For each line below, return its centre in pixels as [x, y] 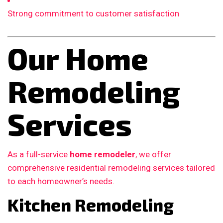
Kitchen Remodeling [91, 205]
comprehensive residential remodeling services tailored [111, 167]
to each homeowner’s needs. [61, 181]
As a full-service [39, 154]
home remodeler [103, 154]
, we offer [153, 154]
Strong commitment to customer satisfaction [93, 14]
